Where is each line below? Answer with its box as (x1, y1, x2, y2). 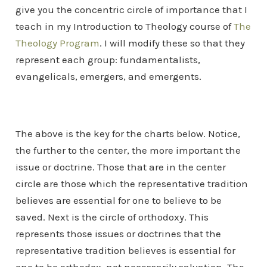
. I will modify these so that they (99, 37, 245, 49)
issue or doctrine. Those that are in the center (15, 161, 226, 173)
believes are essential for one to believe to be (15, 194, 222, 206)
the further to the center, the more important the (15, 144, 241, 156)
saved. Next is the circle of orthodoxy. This (15, 211, 209, 223)
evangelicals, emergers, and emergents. (15, 70, 201, 82)
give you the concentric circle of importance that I (15, 4, 247, 15)
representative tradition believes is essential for (15, 244, 235, 256)
